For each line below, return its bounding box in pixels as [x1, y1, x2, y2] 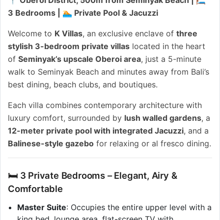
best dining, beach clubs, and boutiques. [8, 79, 158, 89]
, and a [184, 125, 209, 136]
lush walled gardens [124, 112, 201, 123]
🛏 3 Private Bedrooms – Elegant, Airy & [8, 170, 177, 181]
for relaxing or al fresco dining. [94, 138, 211, 148]
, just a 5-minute [141, 54, 201, 64]
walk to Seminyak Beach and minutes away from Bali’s [8, 66, 209, 77]
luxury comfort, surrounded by [8, 112, 124, 123]
